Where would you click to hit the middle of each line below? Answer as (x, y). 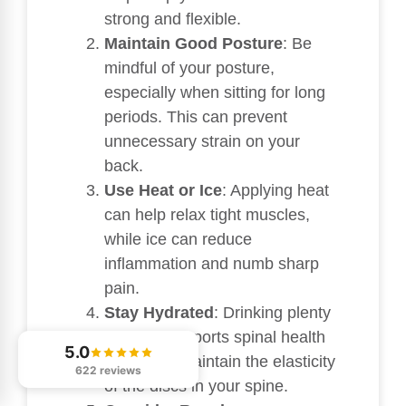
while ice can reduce (178, 240)
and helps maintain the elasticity (220, 362)
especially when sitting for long (215, 93)
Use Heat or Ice (163, 191)
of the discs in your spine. (196, 387)
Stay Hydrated (159, 313)
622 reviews (108, 370)
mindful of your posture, (189, 68)
